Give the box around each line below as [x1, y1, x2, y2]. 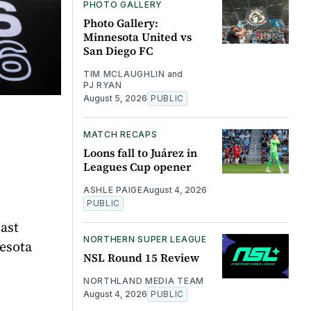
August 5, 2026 [83, 92, 147, 103]
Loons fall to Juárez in [83, 144, 197, 160]
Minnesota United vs [83, 28, 192, 44]
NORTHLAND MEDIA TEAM [83, 275, 204, 286]
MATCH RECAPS [83, 128, 158, 140]
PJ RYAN [83, 79, 122, 90]
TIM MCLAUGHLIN [83, 68, 165, 79]
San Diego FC [83, 42, 153, 58]
